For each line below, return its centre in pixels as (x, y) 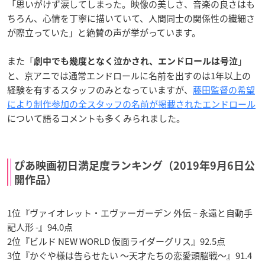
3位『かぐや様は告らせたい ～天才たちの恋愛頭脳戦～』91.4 (130, 256)
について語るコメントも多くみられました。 (96, 119)
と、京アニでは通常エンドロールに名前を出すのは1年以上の (129, 76)
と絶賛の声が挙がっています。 (139, 33)
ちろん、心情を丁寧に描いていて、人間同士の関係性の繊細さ (131, 19)
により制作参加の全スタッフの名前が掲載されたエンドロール (131, 104)
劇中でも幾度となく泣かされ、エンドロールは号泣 (136, 62)
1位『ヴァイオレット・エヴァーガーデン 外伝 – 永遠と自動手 (130, 213)
